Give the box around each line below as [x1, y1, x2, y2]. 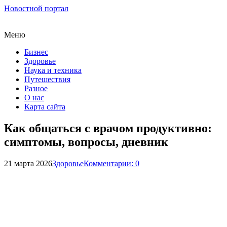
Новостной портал [4, 4, 68, 13]
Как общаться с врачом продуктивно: [4, 121, 212, 135]
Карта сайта [24, 102, 65, 111]
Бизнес [24, 48, 48, 56]
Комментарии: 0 [84, 159, 139, 168]
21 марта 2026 [4, 159, 52, 168]
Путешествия [24, 75, 70, 84]
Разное [24, 84, 48, 93]
